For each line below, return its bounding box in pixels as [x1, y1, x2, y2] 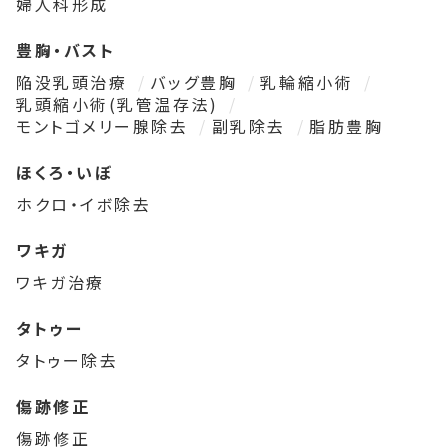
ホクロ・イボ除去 [16, 192, 152, 217]
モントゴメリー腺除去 [16, 114, 196, 139]
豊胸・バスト [16, 38, 116, 63]
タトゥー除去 [16, 348, 119, 373]
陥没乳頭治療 [16, 70, 134, 95]
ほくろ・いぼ [16, 160, 114, 185]
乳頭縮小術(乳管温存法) [16, 92, 226, 117]
